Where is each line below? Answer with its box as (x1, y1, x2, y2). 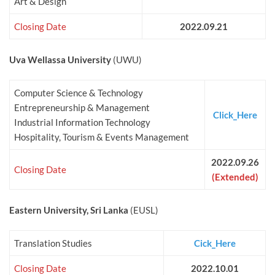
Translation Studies (14, 238, 92, 249)
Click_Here (213, 109, 257, 121)
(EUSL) (128, 204, 158, 216)
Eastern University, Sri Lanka (9, 204, 128, 216)
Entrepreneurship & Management (14, 102, 150, 114)
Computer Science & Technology (14, 87, 143, 99)
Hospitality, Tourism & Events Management (14, 131, 189, 143)
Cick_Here (193, 238, 236, 249)
